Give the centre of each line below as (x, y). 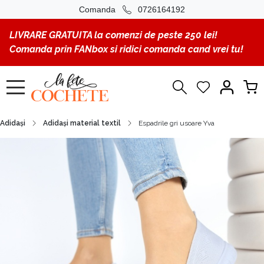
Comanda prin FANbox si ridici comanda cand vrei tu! (126, 49)
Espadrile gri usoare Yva (176, 123)
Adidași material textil (82, 123)
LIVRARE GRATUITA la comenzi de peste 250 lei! (113, 35)
